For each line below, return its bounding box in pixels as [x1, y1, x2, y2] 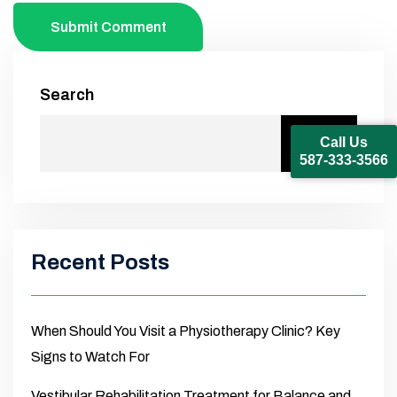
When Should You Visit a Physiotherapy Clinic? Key [31, 323, 340, 339]
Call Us [320, 134, 368, 150]
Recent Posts [31, 250, 169, 274]
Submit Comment [50, 19, 167, 35]
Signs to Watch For [31, 348, 150, 364]
